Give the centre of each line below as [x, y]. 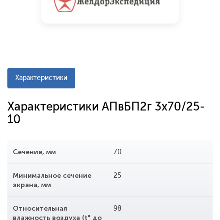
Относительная [40, 209]
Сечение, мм [34, 152]
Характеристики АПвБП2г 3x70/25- [106, 107]
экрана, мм [32, 185]
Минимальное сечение [52, 176]
